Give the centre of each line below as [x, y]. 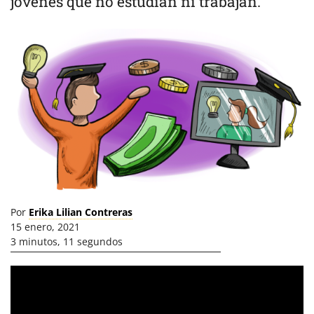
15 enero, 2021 [45, 227]
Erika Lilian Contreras [81, 212]
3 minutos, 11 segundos [67, 242]
